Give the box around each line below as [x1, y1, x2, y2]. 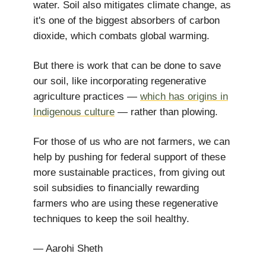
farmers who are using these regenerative [33, 198, 218, 209]
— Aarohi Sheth [33, 243, 103, 254]
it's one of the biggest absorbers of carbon [33, 15, 220, 26]
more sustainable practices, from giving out [33, 167, 225, 178]
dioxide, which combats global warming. [33, 30, 210, 42]
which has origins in [140, 91, 228, 102]
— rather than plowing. [115, 106, 218, 118]
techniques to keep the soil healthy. [33, 213, 189, 224]
